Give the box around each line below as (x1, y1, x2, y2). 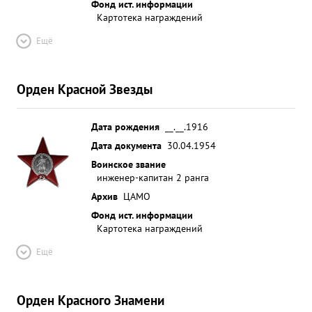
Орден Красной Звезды (17, 80, 153, 97)
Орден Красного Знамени (17, 291, 164, 309)
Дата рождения (91, 120, 159, 133)
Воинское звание (91, 157, 166, 171)
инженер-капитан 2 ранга (97, 171, 209, 184)
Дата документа (91, 139, 162, 152)
